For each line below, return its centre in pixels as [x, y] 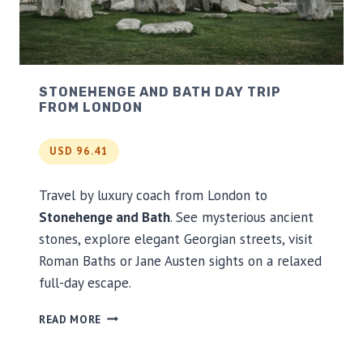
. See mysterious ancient [242, 217]
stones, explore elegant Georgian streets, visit [176, 239]
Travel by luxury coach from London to [153, 195]
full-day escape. [85, 282]
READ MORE [70, 319]
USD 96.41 [79, 151]
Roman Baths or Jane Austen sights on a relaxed [180, 261]
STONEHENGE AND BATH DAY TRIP [160, 92]
